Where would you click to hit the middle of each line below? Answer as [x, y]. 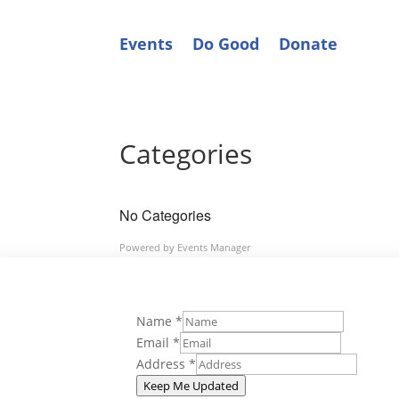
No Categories [166, 215]
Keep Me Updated [191, 386]
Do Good [226, 44]
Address [162, 364]
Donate [309, 44]
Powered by [149, 247]
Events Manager [214, 247]
